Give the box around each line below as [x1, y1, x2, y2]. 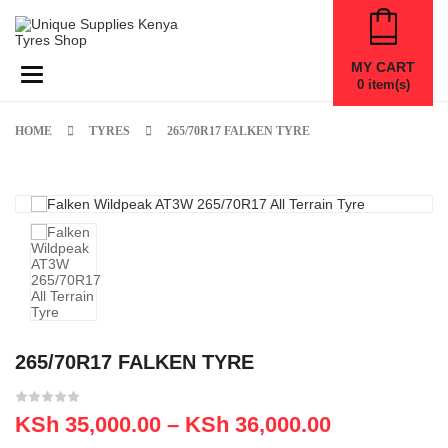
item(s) [363, 77, 410, 92]
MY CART [351, 59, 415, 75]
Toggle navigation [31, 65, 142, 81]
